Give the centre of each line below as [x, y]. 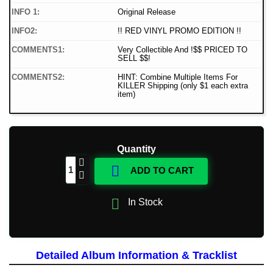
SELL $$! [134, 58]
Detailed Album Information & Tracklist [136, 256]
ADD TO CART [161, 171]
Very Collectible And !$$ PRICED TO [183, 50]
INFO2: [24, 31]
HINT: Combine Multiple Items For [178, 77]
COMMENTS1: [38, 50]
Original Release [147, 12]
